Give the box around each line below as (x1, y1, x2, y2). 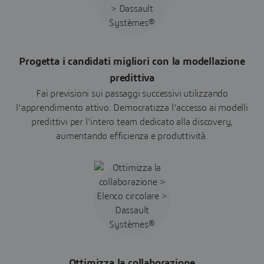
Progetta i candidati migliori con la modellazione (19, 57, 245, 67)
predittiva (110, 73, 154, 84)
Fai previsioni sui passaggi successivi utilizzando (36, 89, 228, 98)
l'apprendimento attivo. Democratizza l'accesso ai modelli (16, 103, 248, 113)
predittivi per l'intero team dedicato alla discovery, (31, 117, 233, 127)
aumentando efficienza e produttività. (56, 131, 208, 141)
